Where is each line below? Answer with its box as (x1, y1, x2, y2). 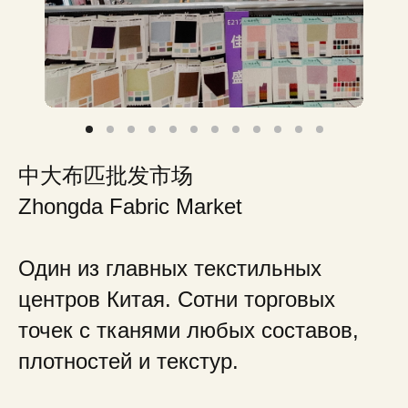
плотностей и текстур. (18, 349, 239, 373)
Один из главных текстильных (18, 256, 321, 280)
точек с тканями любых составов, (18, 318, 359, 342)
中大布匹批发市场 (18, 163, 193, 188)
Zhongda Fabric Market (18, 194, 242, 219)
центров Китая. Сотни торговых (18, 287, 335, 311)
